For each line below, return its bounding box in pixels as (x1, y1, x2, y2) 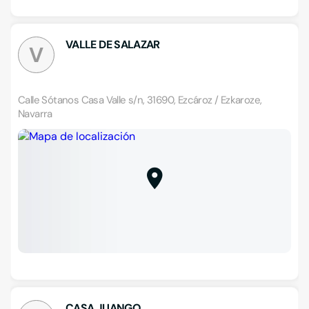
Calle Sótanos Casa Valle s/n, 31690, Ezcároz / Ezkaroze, (18, 93, 262, 107)
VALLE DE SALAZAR (66, 37, 160, 52)
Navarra (18, 107, 52, 121)
